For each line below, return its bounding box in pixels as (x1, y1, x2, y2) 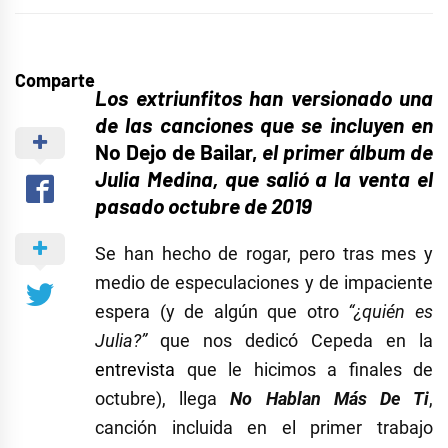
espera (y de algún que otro (95, 301, 349, 323)
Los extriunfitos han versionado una (95, 85, 433, 111)
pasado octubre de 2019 (95, 193, 312, 219)
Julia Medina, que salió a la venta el (95, 166, 433, 192)
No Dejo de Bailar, (95, 139, 258, 165)
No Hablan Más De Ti (230, 388, 430, 410)
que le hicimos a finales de (175, 359, 433, 381)
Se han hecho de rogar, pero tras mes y (95, 243, 433, 265)
